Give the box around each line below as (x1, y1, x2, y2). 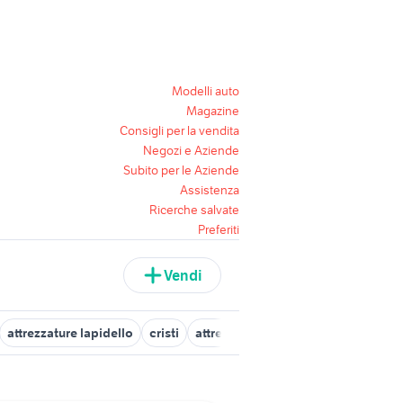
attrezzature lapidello (7, 325, 133, 341)
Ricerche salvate (149, 201, 239, 218)
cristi (149, 325, 179, 341)
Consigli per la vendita (120, 122, 239, 139)
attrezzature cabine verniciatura (195, 325, 382, 341)
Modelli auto (172, 83, 239, 99)
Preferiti (198, 221, 239, 237)
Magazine (186, 103, 239, 119)
